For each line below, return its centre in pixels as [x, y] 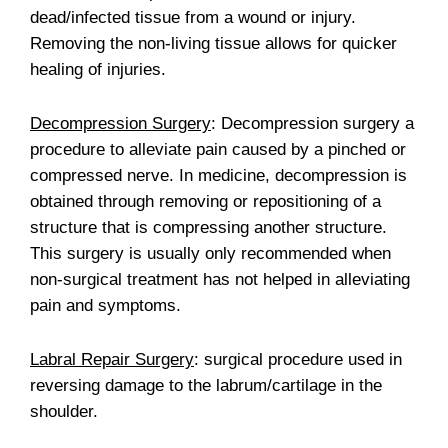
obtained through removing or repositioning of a [205, 201]
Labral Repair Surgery [112, 359]
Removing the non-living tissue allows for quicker [213, 43]
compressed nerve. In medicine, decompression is [218, 175]
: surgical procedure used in [298, 359]
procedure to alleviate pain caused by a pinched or [218, 149]
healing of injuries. [98, 69]
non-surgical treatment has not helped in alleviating [220, 279]
